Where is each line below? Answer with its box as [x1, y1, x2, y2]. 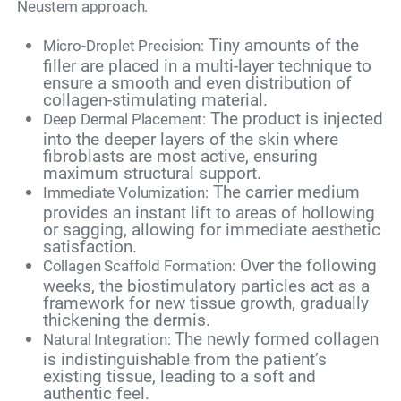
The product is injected [206, 108, 384, 130]
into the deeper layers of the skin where [42, 129, 338, 150]
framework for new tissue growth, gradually [42, 293, 369, 314]
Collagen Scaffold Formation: [42, 257, 236, 276]
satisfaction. [42, 236, 137, 258]
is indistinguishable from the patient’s [42, 349, 327, 371]
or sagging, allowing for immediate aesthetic [42, 219, 380, 241]
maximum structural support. [42, 163, 261, 184]
